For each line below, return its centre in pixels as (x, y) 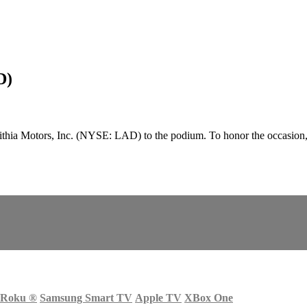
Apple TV (158, 297)
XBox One (209, 297)
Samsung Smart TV (86, 297)
